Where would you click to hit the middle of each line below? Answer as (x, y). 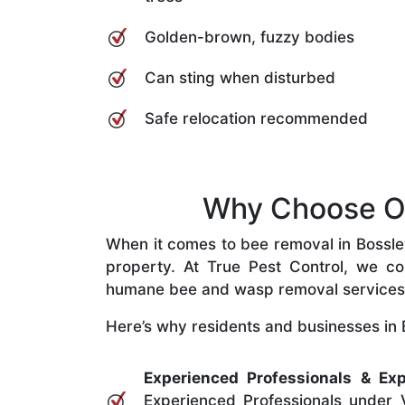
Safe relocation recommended (256, 118)
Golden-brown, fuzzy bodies (250, 37)
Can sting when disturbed (240, 77)
